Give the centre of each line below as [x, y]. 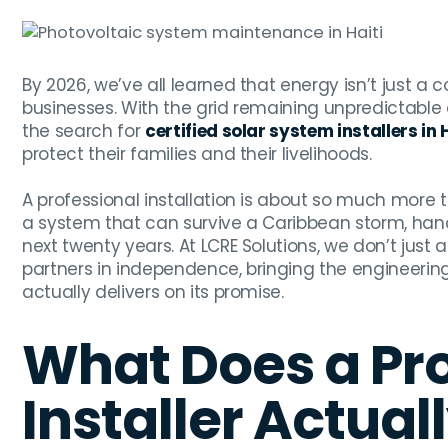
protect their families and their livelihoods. [197, 154]
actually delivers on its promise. [153, 292]
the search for [83, 131]
